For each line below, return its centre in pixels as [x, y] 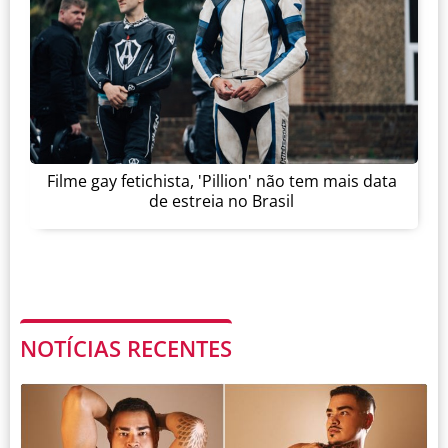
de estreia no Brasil [221, 201]
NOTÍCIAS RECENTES [126, 347]
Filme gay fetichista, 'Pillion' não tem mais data [221, 181]
